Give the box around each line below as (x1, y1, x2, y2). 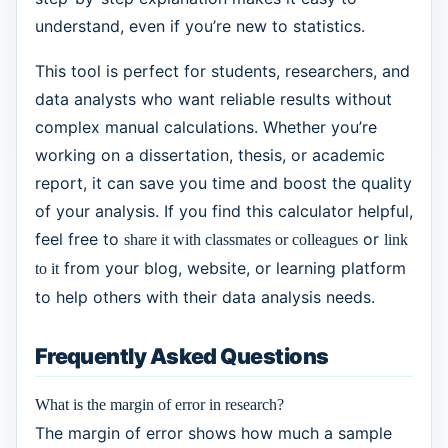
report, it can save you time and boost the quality (34, 172, 412, 193)
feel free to (34, 228, 124, 249)
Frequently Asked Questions (34, 342, 329, 369)
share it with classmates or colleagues (123, 230, 358, 248)
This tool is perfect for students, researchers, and (34, 60, 410, 81)
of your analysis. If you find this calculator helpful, (34, 200, 413, 221)
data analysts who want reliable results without (34, 88, 392, 109)
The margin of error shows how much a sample (34, 423, 392, 444)
